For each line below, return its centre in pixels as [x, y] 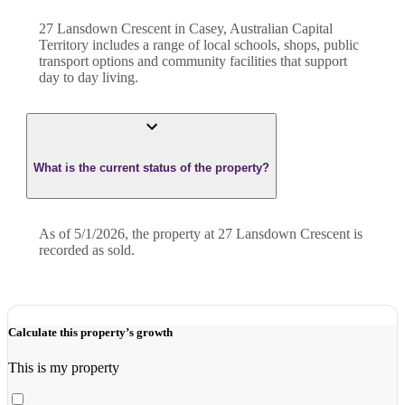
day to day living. [89, 78]
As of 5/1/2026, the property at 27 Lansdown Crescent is [201, 233]
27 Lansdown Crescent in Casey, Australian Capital [186, 29]
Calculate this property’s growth [90, 332]
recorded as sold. [87, 250]
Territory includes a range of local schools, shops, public [199, 45]
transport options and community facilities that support [193, 61]
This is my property [64, 368]
